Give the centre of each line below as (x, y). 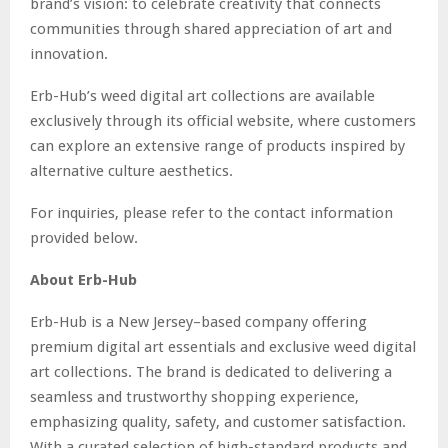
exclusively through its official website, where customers (223, 120)
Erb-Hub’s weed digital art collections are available (202, 95)
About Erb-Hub (83, 279)
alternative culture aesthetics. (131, 170)
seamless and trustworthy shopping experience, (194, 396)
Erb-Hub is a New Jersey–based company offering (198, 321)
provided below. (84, 237)
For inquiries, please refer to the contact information (211, 212)
